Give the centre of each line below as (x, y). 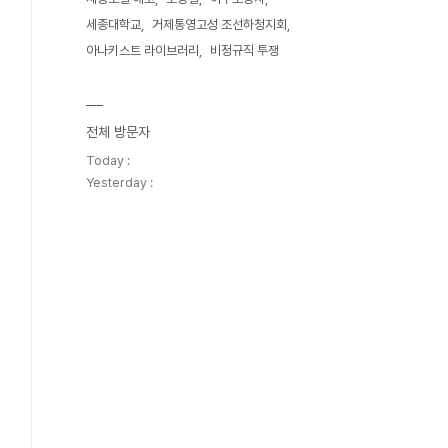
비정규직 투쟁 (244, 50)
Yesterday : (119, 182)
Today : (108, 160)
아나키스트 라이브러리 (142, 50)
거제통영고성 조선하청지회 (219, 24)
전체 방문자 (118, 132)
